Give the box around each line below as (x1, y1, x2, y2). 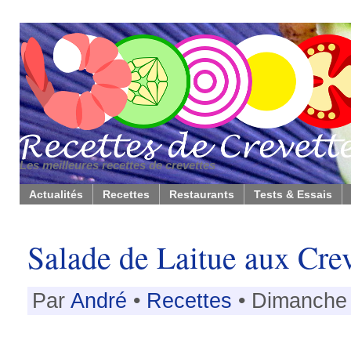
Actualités (29, 188, 83, 201)
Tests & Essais (254, 188, 332, 201)
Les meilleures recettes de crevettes (20, 158, 215, 172)
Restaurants (169, 188, 234, 201)
